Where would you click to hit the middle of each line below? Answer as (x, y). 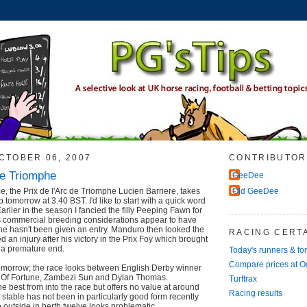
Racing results (256, 293)
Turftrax (243, 279)
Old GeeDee (256, 192)
